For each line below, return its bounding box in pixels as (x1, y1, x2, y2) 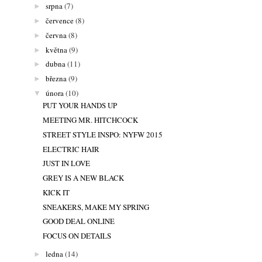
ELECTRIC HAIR (43, 143, 100, 154)
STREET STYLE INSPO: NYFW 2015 (43, 129, 163, 140)
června (45, 29, 67, 40)
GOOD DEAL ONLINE (43, 216, 115, 227)
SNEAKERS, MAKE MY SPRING (43, 201, 150, 212)
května (45, 44, 67, 55)
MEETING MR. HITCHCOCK (43, 115, 139, 126)
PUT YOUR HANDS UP (43, 100, 118, 111)
